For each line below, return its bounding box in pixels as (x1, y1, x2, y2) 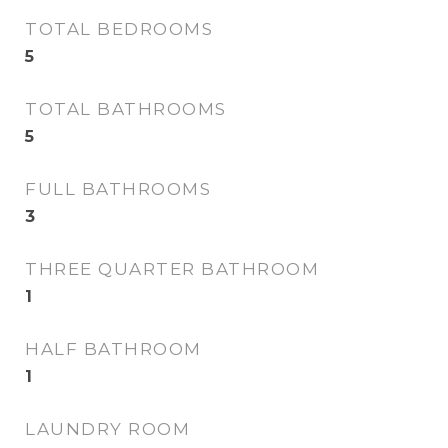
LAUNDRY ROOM (25, 419, 190, 439)
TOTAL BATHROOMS (25, 99, 227, 119)
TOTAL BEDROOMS (25, 19, 213, 39)
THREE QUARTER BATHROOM (25, 259, 319, 279)
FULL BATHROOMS (25, 179, 211, 199)
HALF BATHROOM (25, 339, 202, 359)
